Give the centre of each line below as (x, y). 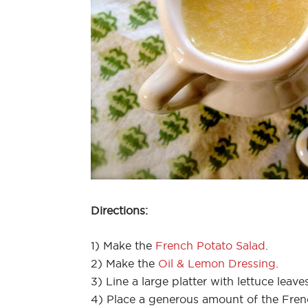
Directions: (119, 210)
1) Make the (123, 245)
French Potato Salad (210, 245)
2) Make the (124, 263)
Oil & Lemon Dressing (217, 263)
